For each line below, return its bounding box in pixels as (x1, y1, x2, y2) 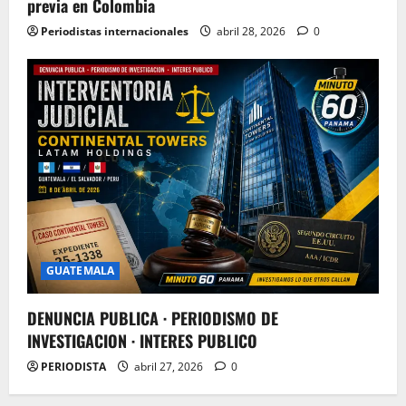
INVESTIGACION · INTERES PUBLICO (27, 328, 257, 353)
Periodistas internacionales (41, 24, 188, 40)
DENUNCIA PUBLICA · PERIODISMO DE (27, 305, 278, 330)
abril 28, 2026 (214, 24, 288, 40)
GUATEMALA (46, 262, 114, 278)
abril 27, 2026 (131, 358, 206, 374)
